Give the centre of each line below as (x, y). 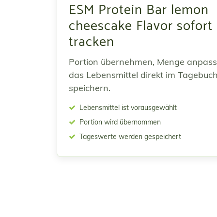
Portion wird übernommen (119, 122)
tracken (92, 42)
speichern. (90, 88)
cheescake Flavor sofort (141, 26)
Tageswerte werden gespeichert (129, 137)
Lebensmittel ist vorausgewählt (127, 108)
